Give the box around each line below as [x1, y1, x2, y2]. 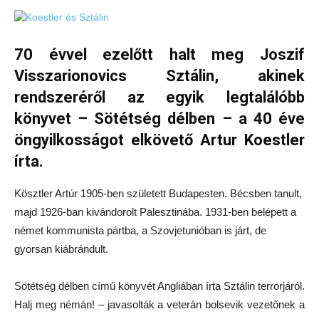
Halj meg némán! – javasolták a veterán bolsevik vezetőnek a [14, 298, 305, 311]
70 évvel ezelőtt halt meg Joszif [14, 46, 305, 64]
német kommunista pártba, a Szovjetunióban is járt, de [14, 224, 266, 237]
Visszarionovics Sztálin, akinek [14, 67, 305, 85]
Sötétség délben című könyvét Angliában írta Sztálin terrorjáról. [14, 280, 305, 293]
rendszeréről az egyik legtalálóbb [14, 88, 305, 107]
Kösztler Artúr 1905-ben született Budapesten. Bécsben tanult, [14, 187, 302, 200]
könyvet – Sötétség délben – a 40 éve [14, 110, 305, 128]
